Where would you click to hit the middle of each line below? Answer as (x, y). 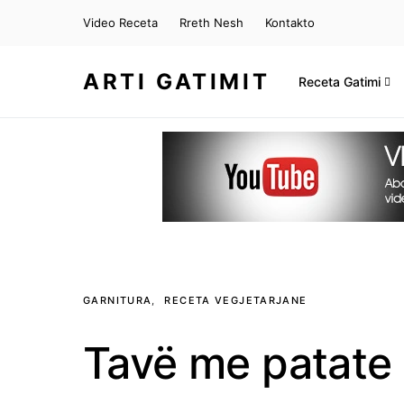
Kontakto (290, 23)
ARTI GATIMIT (177, 81)
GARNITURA (118, 300)
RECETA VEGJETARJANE (236, 300)
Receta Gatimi (340, 82)
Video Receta (120, 23)
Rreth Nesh (211, 23)
